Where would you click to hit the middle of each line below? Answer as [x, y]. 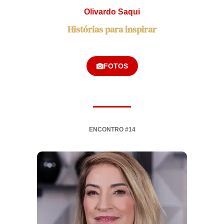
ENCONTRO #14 [112, 130]
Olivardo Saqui [112, 12]
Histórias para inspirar [112, 29]
